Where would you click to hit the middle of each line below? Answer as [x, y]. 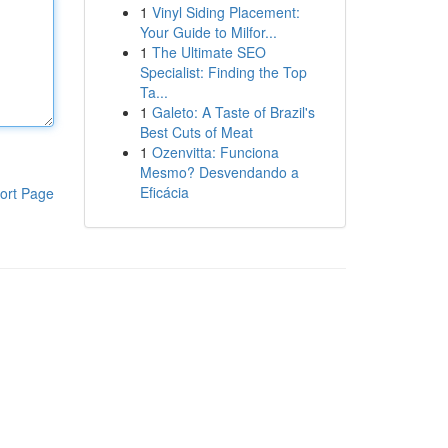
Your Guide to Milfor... [208, 32]
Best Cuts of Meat [196, 132]
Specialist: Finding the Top [223, 72]
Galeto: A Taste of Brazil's [233, 112]
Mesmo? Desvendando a [219, 172]
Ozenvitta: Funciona [215, 152]
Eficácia [164, 192]
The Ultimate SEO [208, 52]
